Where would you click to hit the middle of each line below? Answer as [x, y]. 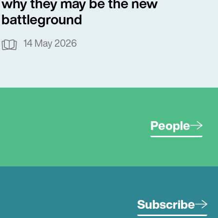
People [170, 125]
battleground [42, 19]
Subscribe [166, 204]
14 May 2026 [50, 43]
